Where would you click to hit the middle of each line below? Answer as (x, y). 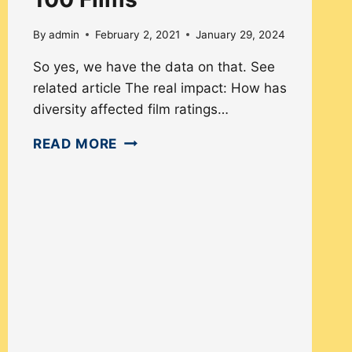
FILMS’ (141, 249)
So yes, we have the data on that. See (154, 66)
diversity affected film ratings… (130, 109)
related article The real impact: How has (159, 88)
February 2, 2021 (137, 34)
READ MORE (75, 143)
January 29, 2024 (240, 34)
